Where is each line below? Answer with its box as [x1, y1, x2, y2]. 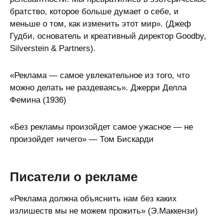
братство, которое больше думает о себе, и [10, 7, 179, 16]
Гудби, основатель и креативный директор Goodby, [10, 31, 206, 41]
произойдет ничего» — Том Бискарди [10, 135, 154, 144]
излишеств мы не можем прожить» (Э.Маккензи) [10, 206, 198, 216]
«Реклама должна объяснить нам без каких [10, 194, 177, 203]
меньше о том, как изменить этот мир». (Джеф [10, 19, 191, 28]
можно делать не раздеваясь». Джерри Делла [10, 83, 187, 92]
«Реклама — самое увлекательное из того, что [10, 71, 190, 80]
